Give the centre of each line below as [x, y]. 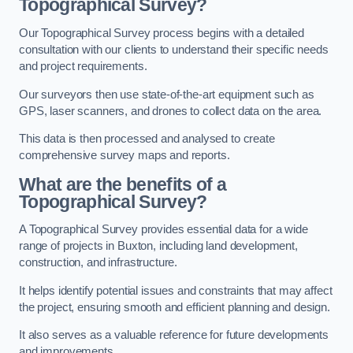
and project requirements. [83, 66]
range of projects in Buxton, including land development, [158, 246]
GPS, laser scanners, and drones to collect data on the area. [171, 111]
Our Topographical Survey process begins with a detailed [162, 33]
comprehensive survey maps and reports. [124, 156]
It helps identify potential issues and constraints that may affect [176, 290]
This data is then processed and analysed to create [147, 139]
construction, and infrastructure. [98, 263]
